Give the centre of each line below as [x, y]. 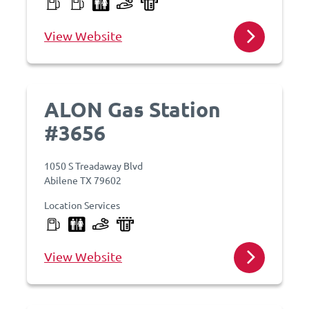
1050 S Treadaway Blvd [93, 166]
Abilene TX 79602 [83, 180]
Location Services [82, 205]
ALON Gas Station [132, 109]
